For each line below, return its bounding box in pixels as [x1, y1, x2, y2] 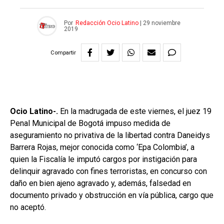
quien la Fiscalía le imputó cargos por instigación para [10, 154, 197, 164]
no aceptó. [10, 202, 46, 212]
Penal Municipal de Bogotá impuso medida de [10, 118, 170, 128]
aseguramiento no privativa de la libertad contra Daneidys [10, 130, 210, 140]
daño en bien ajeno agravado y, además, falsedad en [10, 178, 191, 188]
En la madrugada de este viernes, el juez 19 [58, 106, 211, 116]
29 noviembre [143, 19, 180, 27]
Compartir [50, 49, 76, 56]
